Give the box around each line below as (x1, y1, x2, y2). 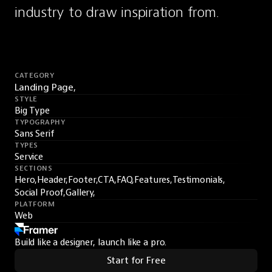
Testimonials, (172, 174, 226, 186)
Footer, (68, 174, 98, 186)
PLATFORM (15, 200, 55, 209)
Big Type (15, 105, 50, 117)
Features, (134, 174, 173, 186)
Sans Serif (15, 128, 55, 140)
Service (15, 151, 44, 163)
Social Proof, (15, 187, 66, 199)
